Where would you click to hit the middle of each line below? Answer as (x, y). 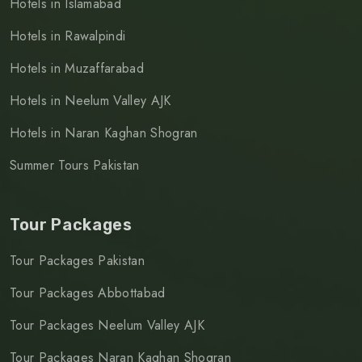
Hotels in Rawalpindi (68, 36)
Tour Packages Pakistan (78, 261)
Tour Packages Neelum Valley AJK (107, 326)
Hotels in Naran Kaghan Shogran (104, 133)
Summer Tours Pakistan (75, 166)
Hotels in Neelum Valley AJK (90, 101)
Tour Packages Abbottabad (88, 293)
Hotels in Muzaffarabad (77, 69)
